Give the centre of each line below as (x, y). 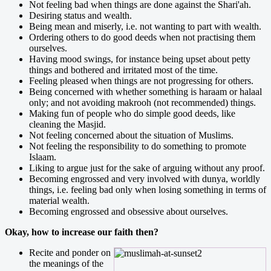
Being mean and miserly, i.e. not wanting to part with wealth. (145, 26)
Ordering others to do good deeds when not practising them (142, 37)
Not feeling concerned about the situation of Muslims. (131, 135)
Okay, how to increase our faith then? (82, 232)
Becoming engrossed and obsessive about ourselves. (129, 211)
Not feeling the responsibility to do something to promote (138, 146)
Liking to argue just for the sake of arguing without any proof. (147, 168)
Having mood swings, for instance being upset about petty (140, 59)
